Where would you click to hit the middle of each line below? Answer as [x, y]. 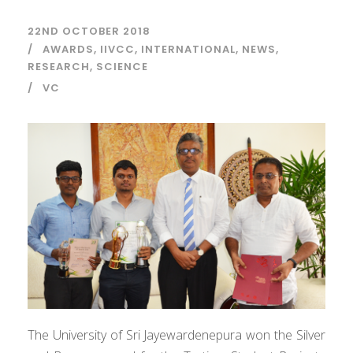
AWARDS [68, 49]
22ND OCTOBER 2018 [89, 31]
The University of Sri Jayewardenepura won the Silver [176, 335]
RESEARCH [59, 67]
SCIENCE [122, 67]
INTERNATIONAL [188, 49]
